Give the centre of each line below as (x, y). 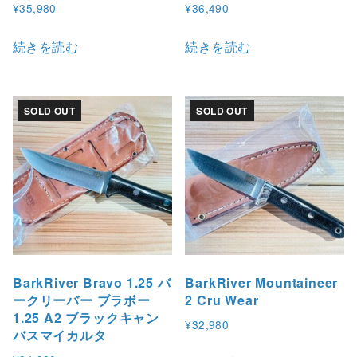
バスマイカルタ (60, 335)
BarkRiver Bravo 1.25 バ (92, 282)
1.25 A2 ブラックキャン (86, 317)
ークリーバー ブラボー (82, 300)
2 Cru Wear (222, 300)
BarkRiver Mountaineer (262, 282)
